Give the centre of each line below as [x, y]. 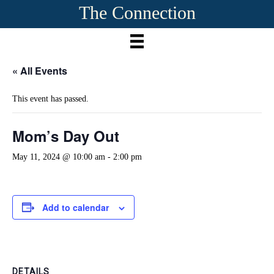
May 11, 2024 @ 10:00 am [59, 157]
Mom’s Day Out [66, 135]
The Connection [137, 13]
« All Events [40, 70]
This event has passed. [50, 98]
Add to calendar [76, 207]
